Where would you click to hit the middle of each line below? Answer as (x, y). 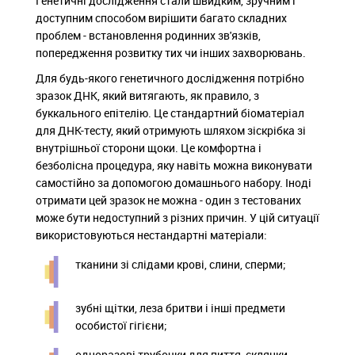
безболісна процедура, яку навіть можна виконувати (174, 165)
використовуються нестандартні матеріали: (151, 235)
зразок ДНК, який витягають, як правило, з (147, 95)
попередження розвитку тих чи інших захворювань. (171, 52)
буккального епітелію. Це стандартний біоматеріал (170, 113)
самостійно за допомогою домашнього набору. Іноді (174, 182)
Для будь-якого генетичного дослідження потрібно (170, 78)
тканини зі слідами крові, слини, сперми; (181, 264)
